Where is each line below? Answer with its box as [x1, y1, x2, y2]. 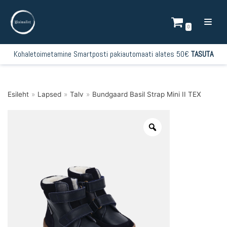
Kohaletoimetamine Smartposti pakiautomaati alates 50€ [14, 48, 191, 59]
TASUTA [191, 48, 213, 59]
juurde [10, 33, 34, 43]
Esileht [8, 90, 29, 98]
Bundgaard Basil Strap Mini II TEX [92, 90, 201, 98]
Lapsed [37, 90, 61, 98]
